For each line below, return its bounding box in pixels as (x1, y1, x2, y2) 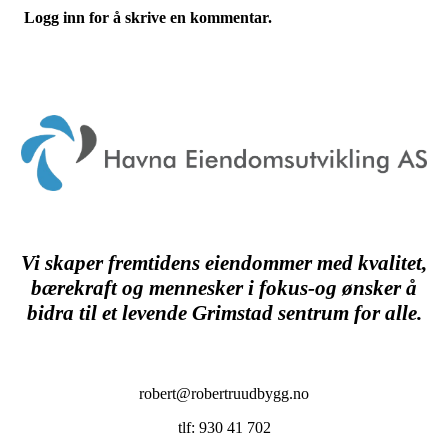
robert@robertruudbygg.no (139, 385, 309, 403)
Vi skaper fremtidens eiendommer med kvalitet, (21, 250, 427, 275)
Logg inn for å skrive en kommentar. (24, 8, 272, 26)
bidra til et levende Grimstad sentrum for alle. (26, 300, 422, 325)
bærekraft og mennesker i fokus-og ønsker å (31, 275, 417, 300)
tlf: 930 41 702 (177, 419, 271, 437)
